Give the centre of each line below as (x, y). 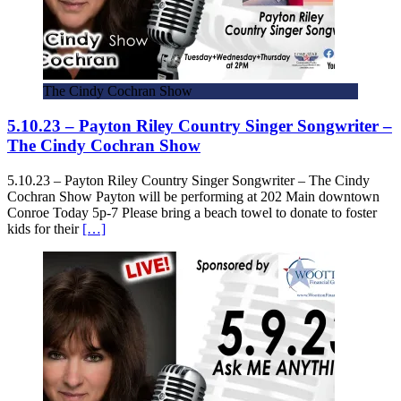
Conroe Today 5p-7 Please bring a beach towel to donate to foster (192, 212)
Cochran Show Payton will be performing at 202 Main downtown (193, 196)
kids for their (45, 228)
